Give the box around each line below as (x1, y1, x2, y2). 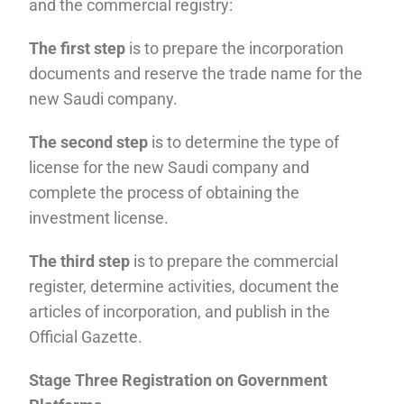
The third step (29, 251, 131, 271)
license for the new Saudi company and (29, 157, 310, 177)
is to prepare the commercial (130, 251, 339, 271)
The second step (29, 132, 149, 151)
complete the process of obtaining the (29, 182, 300, 202)
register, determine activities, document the (29, 276, 340, 296)
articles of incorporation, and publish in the (29, 301, 331, 321)
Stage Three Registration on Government (29, 370, 328, 390)
